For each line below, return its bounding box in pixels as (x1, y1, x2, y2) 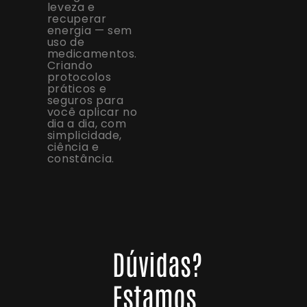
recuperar (47, 10, 107, 27)
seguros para (47, 92, 124, 108)
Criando (47, 57, 93, 73)
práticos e (47, 80, 107, 97)
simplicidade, (47, 127, 123, 143)
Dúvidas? (112, 245, 203, 281)
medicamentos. (47, 45, 138, 62)
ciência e (47, 138, 99, 155)
